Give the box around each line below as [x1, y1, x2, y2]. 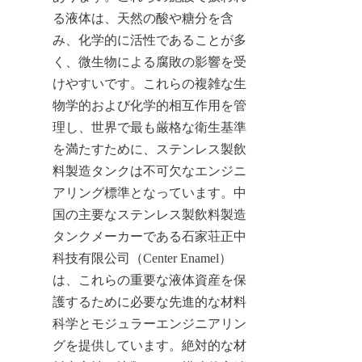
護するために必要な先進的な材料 [53, 294, 246, 309]
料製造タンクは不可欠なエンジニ [53, 163, 246, 178]
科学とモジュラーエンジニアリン [53, 316, 246, 330]
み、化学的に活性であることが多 [53, 32, 246, 47]
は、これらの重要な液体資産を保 [53, 272, 246, 287]
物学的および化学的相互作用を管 [53, 98, 246, 112]
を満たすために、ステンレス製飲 [53, 141, 246, 156]
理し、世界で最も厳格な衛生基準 [53, 120, 246, 134]
